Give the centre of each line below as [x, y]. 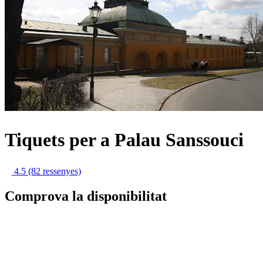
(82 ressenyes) [55, 171]
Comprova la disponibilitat [86, 196]
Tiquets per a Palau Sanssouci [124, 139]
